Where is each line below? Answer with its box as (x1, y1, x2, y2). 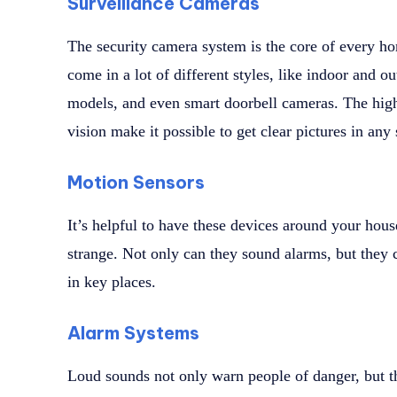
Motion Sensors (67, 171, 205, 194)
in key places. (67, 273, 156, 292)
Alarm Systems (67, 322, 199, 345)
